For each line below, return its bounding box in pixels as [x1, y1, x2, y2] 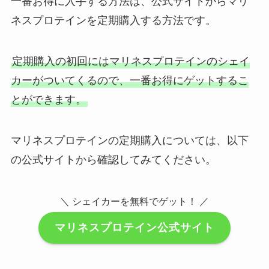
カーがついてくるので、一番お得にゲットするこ [10, 74, 249, 87]
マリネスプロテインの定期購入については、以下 [10, 134, 249, 147]
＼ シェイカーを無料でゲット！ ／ [60, 195, 209, 207]
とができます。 [10, 94, 86, 106]
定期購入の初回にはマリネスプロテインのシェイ [11, 55, 250, 68]
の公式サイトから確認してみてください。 [10, 154, 216, 166]
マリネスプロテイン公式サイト [55, 222, 214, 234]
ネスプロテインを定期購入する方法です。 [10, 14, 216, 27]
